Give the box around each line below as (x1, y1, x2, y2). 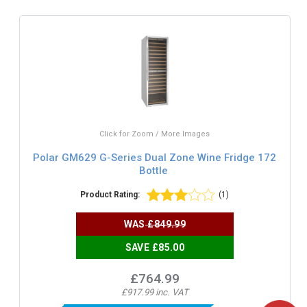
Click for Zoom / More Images (99, 130, 210, 139)
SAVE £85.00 (125, 242, 185, 254)
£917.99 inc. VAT (121, 287, 188, 298)
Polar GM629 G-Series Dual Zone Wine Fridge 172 (33, 151, 277, 164)
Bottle (138, 164, 168, 177)
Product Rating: (80, 190, 140, 200)
